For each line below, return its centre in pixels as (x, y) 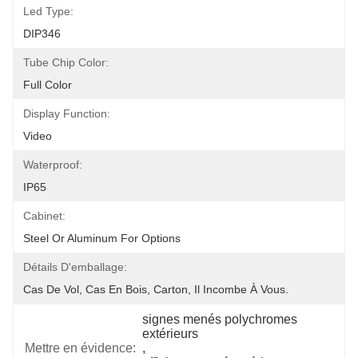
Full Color (48, 85)
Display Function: (67, 113)
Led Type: (48, 11)
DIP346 (42, 34)
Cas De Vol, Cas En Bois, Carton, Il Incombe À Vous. (156, 289)
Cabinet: (44, 216)
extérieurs (171, 334)
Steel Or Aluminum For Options (102, 238)
